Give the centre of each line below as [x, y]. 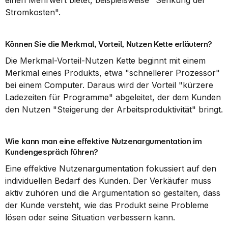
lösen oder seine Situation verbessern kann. [90, 217]
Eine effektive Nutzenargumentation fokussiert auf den [111, 168]
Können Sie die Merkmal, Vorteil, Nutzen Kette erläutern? [109, 44]
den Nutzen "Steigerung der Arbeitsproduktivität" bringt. [114, 109]
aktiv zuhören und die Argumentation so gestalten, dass [113, 193]
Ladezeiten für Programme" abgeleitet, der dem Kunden [113, 97]
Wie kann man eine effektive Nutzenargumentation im [104, 141]
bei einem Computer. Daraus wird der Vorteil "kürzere [109, 85]
